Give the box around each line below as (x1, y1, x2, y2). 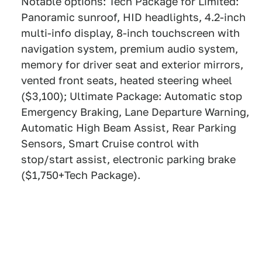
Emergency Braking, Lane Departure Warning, (21, 106, 249, 118)
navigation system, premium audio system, (21, 43, 238, 55)
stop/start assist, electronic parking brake (21, 153, 236, 166)
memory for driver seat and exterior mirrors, (21, 58, 243, 71)
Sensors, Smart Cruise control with (21, 137, 199, 150)
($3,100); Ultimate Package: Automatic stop (21, 90, 242, 102)
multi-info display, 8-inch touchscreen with (21, 27, 240, 39)
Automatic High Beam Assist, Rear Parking (21, 122, 236, 134)
